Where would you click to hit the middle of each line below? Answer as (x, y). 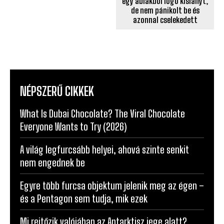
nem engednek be (52, 162)
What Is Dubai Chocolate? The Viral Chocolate (102, 113)
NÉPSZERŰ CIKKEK (57, 91)
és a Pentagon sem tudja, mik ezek (84, 198)
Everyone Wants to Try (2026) (73, 126)
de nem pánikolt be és (165, 10)
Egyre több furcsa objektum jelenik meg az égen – (112, 185)
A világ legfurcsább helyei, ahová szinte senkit (104, 149)
